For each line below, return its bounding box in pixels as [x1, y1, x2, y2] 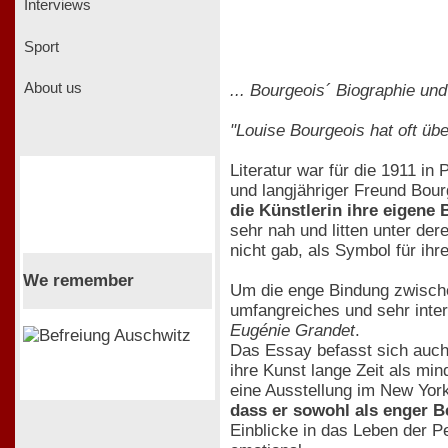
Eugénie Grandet [230, 320, 355, 340]
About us [20, 80, 82, 97]
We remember [22, 270, 134, 290]
